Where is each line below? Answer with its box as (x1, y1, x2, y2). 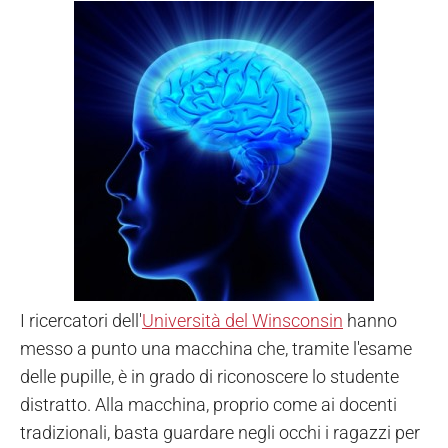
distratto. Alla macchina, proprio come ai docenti (20, 394, 397, 416)
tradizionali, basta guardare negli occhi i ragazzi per (20, 422, 420, 444)
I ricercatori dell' (20, 310, 142, 332)
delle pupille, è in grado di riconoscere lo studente (20, 366, 399, 388)
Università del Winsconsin (142, 310, 343, 332)
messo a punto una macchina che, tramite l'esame (20, 338, 412, 360)
